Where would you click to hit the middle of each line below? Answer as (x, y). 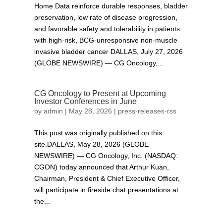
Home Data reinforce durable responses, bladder (111, 6)
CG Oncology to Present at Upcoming (100, 93)
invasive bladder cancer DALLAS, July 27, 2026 (108, 52)
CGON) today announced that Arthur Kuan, (101, 167)
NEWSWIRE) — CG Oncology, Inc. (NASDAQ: (106, 156)
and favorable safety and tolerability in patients (107, 29)
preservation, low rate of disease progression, (106, 17)
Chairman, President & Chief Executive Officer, (107, 178)
